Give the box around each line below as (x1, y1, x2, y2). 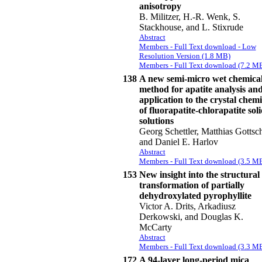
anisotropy (139, 1, 181, 11)
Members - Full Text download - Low (139, 42, 256, 51)
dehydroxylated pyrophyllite (139, 191, 251, 201)
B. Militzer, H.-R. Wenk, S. (139, 12, 240, 22)
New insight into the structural (139, 170, 260, 180)
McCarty (139, 222, 172, 232)
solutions (139, 116, 174, 126)
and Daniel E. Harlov (139, 137, 218, 147)
